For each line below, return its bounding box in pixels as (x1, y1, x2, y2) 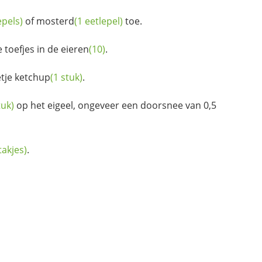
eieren (61, 43, 89, 56)
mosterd (36, 15, 74, 28)
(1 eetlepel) (74, 15, 123, 28)
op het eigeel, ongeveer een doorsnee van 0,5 (14, 99, 216, 112)
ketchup (15, 71, 50, 84)
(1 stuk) (50, 71, 82, 84)
